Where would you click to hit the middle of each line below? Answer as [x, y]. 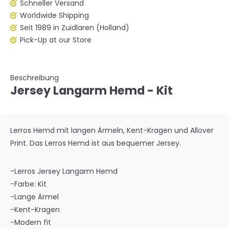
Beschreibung [35, 78]
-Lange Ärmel [35, 197]
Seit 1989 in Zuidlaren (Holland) [75, 28]
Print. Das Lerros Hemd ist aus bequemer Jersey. [96, 143]
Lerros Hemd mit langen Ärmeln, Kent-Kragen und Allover [112, 130]
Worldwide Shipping [54, 15]
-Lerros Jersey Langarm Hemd [65, 171]
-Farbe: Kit [29, 184]
